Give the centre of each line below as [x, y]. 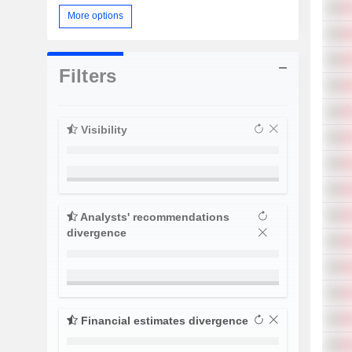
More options [95, 16]
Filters [88, 75]
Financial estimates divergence [163, 320]
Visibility [102, 129]
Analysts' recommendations [153, 216]
